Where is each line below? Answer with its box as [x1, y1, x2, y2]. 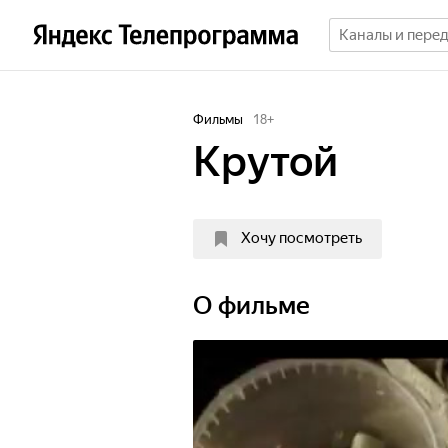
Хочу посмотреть [241, 229, 362, 247]
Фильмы [193, 112, 243, 127]
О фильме [193, 291, 310, 320]
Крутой [193, 137, 338, 186]
